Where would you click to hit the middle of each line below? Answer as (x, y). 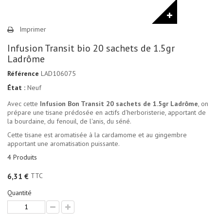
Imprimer (33, 29)
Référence (23, 73)
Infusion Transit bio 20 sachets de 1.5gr (91, 48)
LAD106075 (58, 73)
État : (16, 87)
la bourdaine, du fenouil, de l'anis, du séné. (69, 121)
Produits (25, 157)
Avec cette (24, 103)
